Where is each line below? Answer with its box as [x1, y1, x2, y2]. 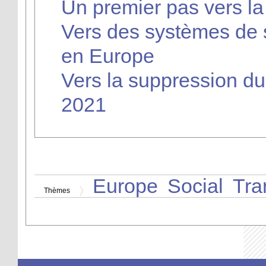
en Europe [61, 44, 154, 67]
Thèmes [44, 186, 70, 195]
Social [167, 174, 223, 197]
